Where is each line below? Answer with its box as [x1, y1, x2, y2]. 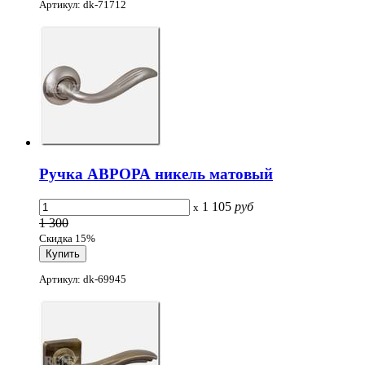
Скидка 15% [39, 231, 95, 244]
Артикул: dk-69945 [39, 273, 126, 286]
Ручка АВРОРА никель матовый [39, 165, 273, 183]
